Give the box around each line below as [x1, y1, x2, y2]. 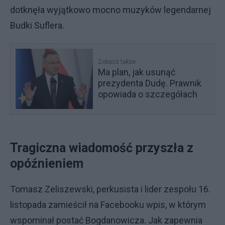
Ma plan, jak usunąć [98, 67, 176, 77]
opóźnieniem [10, 156, 83, 171]
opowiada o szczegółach [98, 89, 198, 99]
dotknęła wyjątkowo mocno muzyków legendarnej [10, 5, 211, 15]
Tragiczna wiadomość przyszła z [10, 141, 193, 155]
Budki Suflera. [10, 20, 66, 31]
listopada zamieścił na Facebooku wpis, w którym [10, 199, 206, 210]
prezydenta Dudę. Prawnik [98, 78, 202, 88]
